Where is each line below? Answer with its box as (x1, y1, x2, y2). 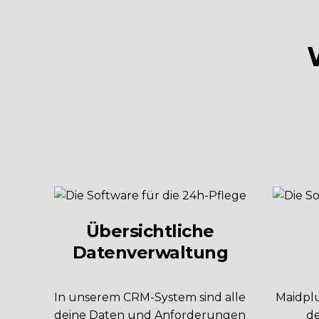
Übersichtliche (85, 221, 214, 242)
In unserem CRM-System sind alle (54, 291, 246, 305)
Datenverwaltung (72, 242, 228, 263)
